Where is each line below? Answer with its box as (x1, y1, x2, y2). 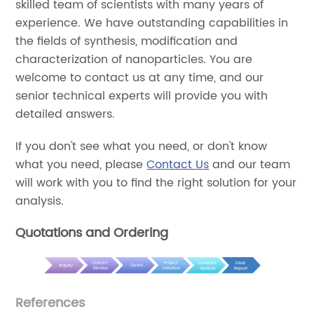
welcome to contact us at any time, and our (15, 69, 264, 88)
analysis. (15, 192, 64, 211)
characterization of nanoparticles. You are (15, 50, 253, 69)
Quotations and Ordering (15, 223, 169, 244)
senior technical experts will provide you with (15, 87, 268, 106)
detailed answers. (15, 105, 116, 124)
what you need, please (15, 156, 147, 175)
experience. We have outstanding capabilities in (15, 14, 289, 33)
